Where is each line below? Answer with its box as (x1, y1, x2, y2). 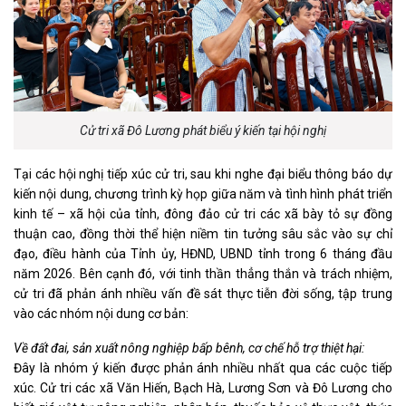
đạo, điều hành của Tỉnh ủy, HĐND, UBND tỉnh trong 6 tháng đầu (14, 246, 392, 261)
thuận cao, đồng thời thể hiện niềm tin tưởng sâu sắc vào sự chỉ (14, 226, 392, 241)
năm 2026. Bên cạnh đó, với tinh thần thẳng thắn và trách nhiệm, (14, 266, 392, 281)
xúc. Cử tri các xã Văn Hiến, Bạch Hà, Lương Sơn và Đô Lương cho (14, 380, 392, 395)
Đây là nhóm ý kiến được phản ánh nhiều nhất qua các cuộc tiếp (14, 360, 392, 375)
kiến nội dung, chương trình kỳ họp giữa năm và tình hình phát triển (14, 186, 392, 201)
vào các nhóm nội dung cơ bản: (14, 305, 188, 321)
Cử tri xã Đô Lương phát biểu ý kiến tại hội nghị (80, 122, 326, 138)
